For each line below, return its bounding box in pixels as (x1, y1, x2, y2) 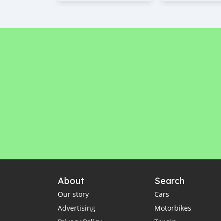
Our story (58, 189, 89, 199)
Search (154, 175, 184, 187)
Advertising (58, 203, 95, 213)
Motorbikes (154, 203, 191, 213)
